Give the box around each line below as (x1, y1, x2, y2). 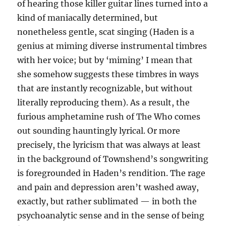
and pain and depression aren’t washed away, (17, 182, 199, 192)
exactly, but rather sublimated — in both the (17, 196, 197, 206)
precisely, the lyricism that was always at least (17, 140, 201, 150)
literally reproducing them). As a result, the (17, 97, 190, 107)
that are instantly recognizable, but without (17, 83, 193, 93)
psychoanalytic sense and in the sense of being (17, 210, 205, 220)
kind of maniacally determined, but (17, 13, 158, 23)
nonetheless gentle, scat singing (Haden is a (17, 27, 195, 37)
